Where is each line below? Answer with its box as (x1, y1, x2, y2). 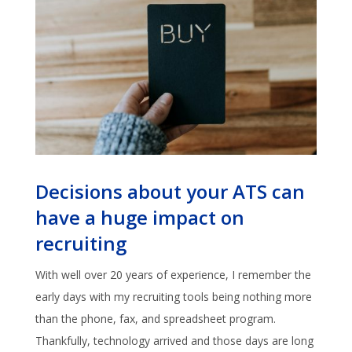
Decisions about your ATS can (35, 178, 305, 204)
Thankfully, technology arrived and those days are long (35, 332, 313, 348)
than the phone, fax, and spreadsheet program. (35, 310, 279, 326)
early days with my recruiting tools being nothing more (35, 288, 312, 304)
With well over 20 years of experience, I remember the (35, 266, 311, 282)
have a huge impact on (35, 203, 244, 230)
